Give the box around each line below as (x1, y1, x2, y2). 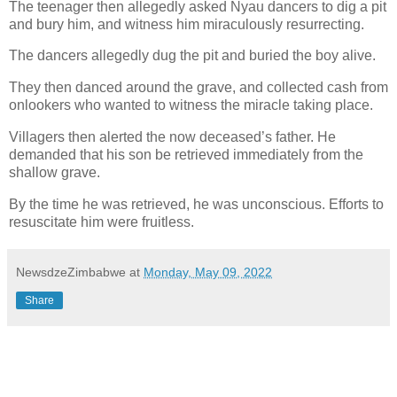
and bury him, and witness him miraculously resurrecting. (9, 16, 364, 32)
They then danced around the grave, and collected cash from (9, 80, 388, 96)
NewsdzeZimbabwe (16, 264, 126, 279)
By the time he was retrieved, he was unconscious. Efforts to (9, 196, 384, 212)
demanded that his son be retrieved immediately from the (9, 147, 363, 163)
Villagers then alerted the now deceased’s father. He (9, 129, 336, 145)
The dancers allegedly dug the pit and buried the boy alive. (9, 48, 376, 64)
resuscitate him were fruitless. (9, 214, 194, 230)
